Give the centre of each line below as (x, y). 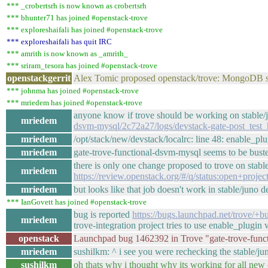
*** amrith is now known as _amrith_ (67, 54)
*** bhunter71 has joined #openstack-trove (77, 18)
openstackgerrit (39, 78)
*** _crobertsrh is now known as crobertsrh (77, 6)
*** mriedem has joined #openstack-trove (74, 103)
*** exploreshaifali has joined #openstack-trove (85, 30)
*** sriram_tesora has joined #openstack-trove (82, 66)
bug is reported (103, 214)
